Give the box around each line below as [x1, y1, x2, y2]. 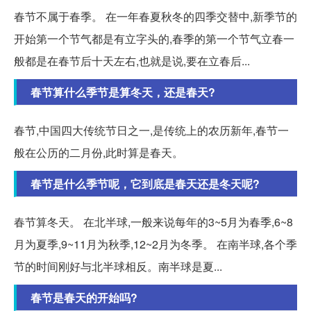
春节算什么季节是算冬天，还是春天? [31, 84, 215, 101]
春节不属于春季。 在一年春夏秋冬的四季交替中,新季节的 [14, 8, 297, 25]
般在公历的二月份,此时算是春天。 [14, 144, 183, 161]
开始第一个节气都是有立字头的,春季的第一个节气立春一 [14, 31, 294, 47]
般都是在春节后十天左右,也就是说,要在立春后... [14, 53, 250, 69]
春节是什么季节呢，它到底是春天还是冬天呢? [31, 176, 260, 192]
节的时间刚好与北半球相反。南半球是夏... [14, 258, 222, 275]
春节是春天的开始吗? [31, 289, 137, 306]
